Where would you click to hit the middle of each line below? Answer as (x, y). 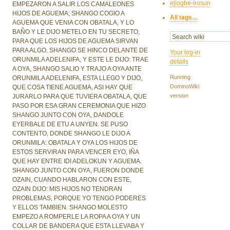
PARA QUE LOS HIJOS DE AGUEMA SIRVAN (75, 41)
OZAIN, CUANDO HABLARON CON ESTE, (72, 180)
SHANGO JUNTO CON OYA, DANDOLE (68, 115)
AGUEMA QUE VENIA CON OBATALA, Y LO (73, 23)
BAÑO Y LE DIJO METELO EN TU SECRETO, (76, 32)
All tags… (184, 18)
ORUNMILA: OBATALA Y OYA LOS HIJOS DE (75, 143)
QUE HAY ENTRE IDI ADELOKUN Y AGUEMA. (77, 161)
